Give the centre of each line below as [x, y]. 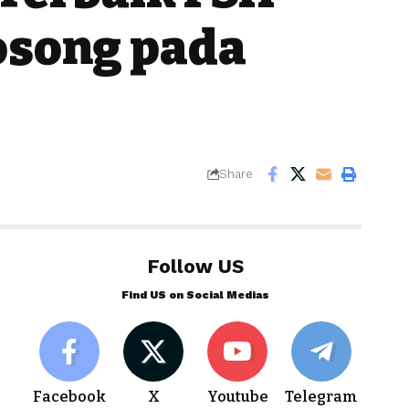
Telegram [322, 396]
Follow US [196, 266]
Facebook [70, 396]
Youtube [237, 396]
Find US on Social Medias [196, 294]
